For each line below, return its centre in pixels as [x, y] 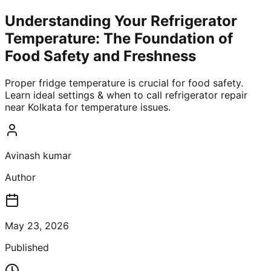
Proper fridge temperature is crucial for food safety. [124, 83]
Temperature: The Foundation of [119, 39]
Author [20, 178]
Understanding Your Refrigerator [121, 21]
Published [27, 248]
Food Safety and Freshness [100, 56]
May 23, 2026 [37, 226]
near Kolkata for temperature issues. [88, 107]
